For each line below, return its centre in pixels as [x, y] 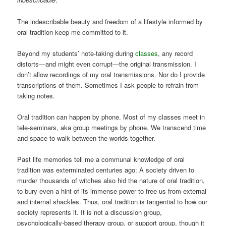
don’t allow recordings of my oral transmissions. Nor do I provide [111, 74]
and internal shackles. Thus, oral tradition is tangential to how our [112, 201]
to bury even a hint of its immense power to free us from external [112, 191]
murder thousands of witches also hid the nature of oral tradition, [111, 180]
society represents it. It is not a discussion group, [90, 212]
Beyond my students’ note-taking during [76, 53]
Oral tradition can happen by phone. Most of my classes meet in [111, 117]
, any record [176, 53]
